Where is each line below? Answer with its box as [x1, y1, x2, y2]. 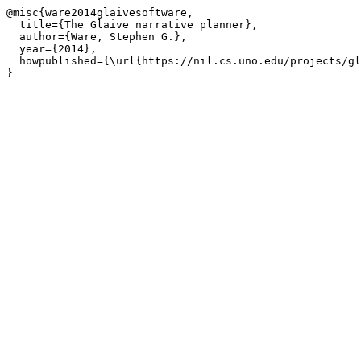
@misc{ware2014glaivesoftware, [6, 6, 193, 19]
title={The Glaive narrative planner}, [6, 19, 258, 31]
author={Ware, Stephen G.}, [6, 31, 187, 43]
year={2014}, [6, 43, 97, 55]
